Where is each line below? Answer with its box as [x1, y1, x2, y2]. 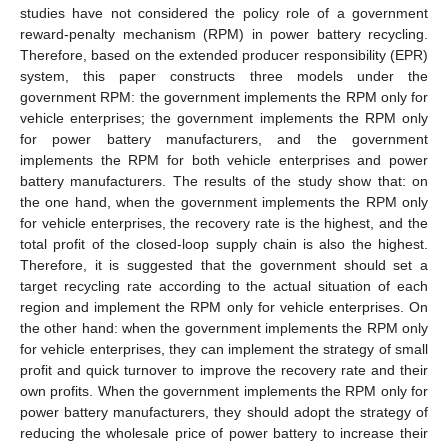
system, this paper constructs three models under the [20, 67, 428, 84]
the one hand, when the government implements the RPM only [20, 193, 428, 210]
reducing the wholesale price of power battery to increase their [20, 424, 428, 441]
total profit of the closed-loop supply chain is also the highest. [20, 235, 428, 252]
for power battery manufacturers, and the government [20, 130, 428, 147]
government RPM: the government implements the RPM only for [20, 88, 428, 105]
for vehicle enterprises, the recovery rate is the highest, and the [20, 214, 428, 231]
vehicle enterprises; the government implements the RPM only [20, 109, 428, 126]
